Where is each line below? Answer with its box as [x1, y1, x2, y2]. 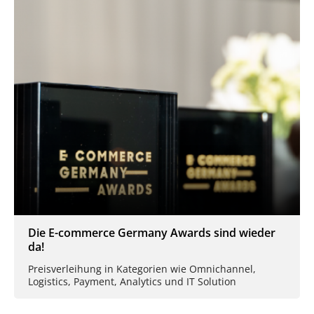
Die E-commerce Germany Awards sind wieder [28, 224, 275, 240]
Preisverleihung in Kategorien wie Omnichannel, [28, 261, 256, 275]
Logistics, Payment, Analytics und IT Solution [28, 274, 236, 288]
